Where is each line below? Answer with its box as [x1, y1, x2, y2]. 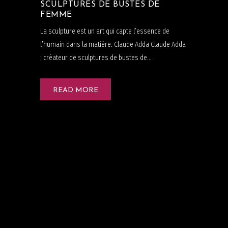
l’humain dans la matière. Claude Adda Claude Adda [40, 40, 186, 49]
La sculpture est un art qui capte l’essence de [40, 26, 169, 36]
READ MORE [53, 86, 98, 94]
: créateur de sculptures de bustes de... [40, 53, 152, 62]
